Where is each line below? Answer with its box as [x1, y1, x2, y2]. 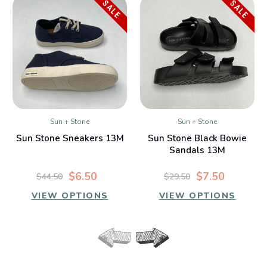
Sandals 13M [169, 144, 225, 157]
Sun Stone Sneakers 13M [15, 132, 124, 145]
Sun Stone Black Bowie [148, 132, 247, 145]
